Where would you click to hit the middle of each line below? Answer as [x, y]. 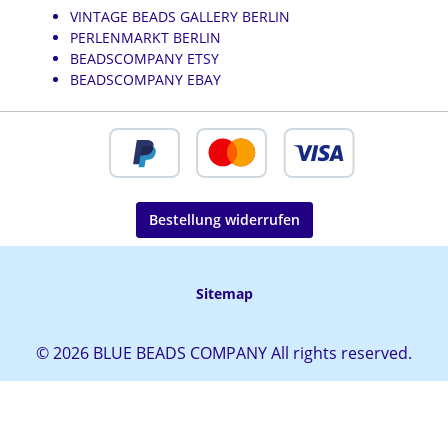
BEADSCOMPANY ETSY [144, 58]
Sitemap [224, 293]
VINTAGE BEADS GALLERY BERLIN [180, 16]
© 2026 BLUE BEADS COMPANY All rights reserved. [224, 353]
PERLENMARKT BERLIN [145, 37]
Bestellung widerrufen [224, 219]
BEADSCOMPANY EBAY [145, 79]
